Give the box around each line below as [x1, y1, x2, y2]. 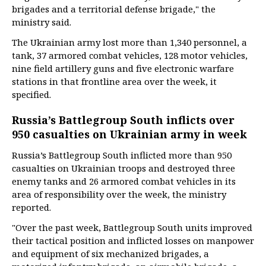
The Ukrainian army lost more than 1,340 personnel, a [12, 36, 247, 48]
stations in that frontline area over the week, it [12, 75, 217, 87]
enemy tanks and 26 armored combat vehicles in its [12, 175, 236, 187]
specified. [12, 88, 51, 100]
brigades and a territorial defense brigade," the [12, 3, 216, 15]
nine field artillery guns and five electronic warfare [12, 62, 234, 74]
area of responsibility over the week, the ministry [12, 188, 226, 200]
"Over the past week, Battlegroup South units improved [12, 221, 252, 233]
